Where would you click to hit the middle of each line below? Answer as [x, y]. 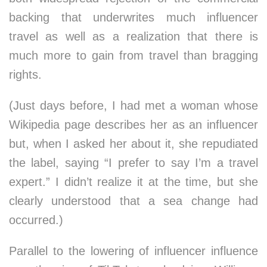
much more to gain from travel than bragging [133, 55]
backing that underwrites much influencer [133, 17]
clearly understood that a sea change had [133, 201]
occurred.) [36, 220]
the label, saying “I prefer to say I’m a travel [133, 163]
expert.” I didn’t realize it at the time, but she [133, 182]
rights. [25, 74]
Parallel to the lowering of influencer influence [133, 251]
